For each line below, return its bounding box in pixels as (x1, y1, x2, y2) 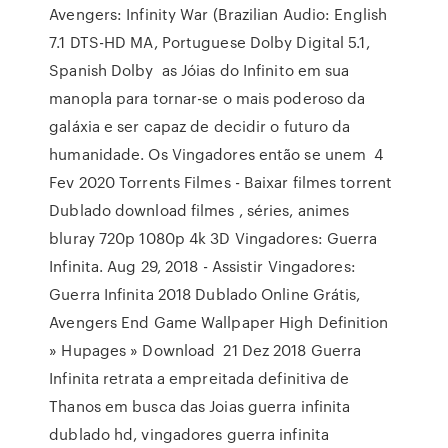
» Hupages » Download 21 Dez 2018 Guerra (49, 339, 362, 361)
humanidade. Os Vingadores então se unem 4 (49, 143, 384, 165)
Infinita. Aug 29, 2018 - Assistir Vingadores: (49, 255, 356, 277)
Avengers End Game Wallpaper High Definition (49, 311, 389, 333)
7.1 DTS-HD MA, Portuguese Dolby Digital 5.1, (49, 31, 370, 53)
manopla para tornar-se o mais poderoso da (49, 87, 366, 109)
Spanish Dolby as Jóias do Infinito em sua (49, 59, 350, 81)
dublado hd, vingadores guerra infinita (49, 423, 330, 445)
